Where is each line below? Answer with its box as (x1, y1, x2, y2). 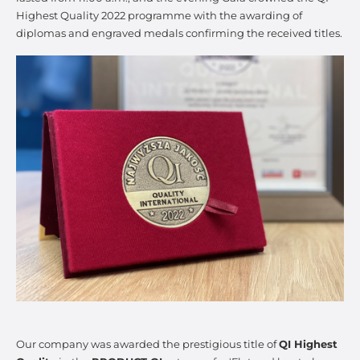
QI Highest (279, 338, 337, 351)
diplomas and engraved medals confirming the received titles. (16, 27, 342, 39)
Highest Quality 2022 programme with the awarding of (16, 10, 302, 22)
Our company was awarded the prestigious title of (16, 338, 279, 351)
